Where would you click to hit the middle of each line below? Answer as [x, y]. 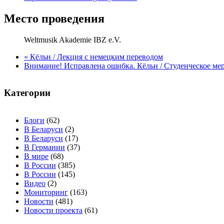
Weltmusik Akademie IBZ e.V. [72, 39]
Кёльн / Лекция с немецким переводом [95, 56]
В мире [36, 156]
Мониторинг [46, 192]
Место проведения [54, 18]
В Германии [44, 147]
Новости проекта [53, 210]
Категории [27, 93]
